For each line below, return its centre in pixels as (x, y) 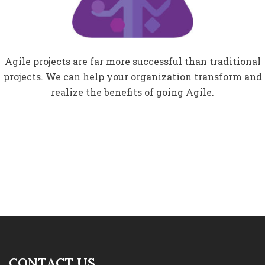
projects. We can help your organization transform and (132, 77)
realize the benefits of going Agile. (132, 92)
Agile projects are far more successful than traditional (132, 62)
